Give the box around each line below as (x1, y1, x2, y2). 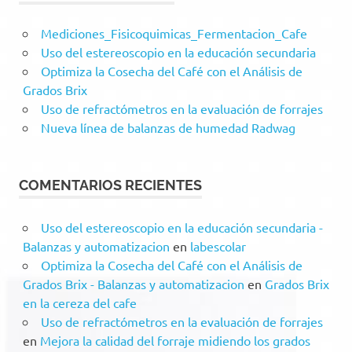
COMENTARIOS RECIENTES (19, 177, 202, 193)
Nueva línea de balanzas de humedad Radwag (40, 119, 295, 135)
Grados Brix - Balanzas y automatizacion (22, 276, 244, 291)
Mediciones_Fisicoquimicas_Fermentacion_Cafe (40, 25, 307, 41)
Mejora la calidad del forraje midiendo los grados (39, 332, 310, 348)
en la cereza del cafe (22, 295, 137, 310)
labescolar (189, 238, 246, 254)
